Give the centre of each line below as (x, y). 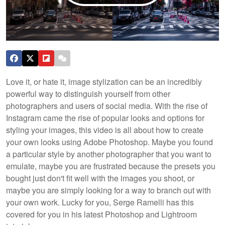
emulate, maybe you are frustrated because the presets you (111, 166)
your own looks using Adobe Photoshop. (79, 142)
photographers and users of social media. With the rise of (107, 105)
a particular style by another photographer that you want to (109, 154)
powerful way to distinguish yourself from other (88, 93)
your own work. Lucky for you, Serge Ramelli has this (100, 202)
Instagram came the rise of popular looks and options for (105, 118)
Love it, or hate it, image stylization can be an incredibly (104, 81)
